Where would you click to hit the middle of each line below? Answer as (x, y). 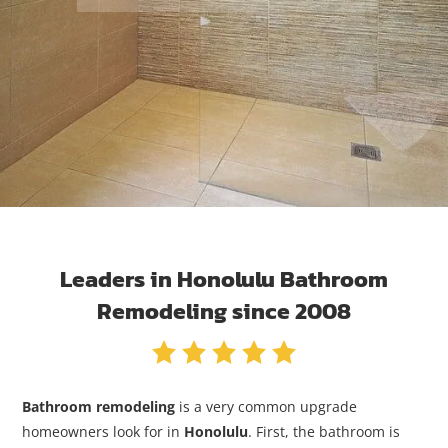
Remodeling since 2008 (224, 311)
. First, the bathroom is (324, 431)
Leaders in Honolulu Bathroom (224, 279)
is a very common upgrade (266, 406)
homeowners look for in (103, 431)
